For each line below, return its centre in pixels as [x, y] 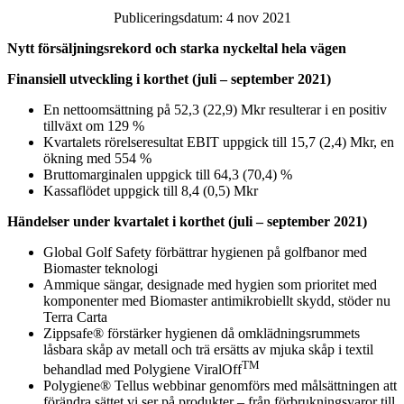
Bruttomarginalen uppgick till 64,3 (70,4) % [168, 174]
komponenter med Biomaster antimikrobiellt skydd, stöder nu [217, 300]
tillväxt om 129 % [94, 125]
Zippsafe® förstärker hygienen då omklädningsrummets [202, 333]
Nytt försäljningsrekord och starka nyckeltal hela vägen [177, 48]
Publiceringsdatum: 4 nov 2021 [202, 17]
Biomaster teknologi [101, 268]
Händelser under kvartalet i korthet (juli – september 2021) [187, 221]
